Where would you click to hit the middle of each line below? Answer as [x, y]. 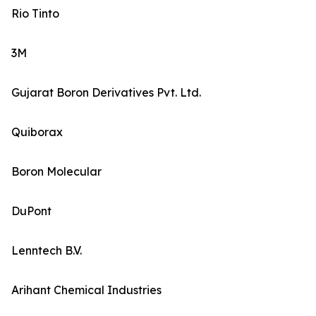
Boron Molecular [56, 172]
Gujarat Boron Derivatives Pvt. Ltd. [106, 93]
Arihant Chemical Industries [86, 290]
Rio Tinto [35, 14]
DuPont [31, 211]
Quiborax [37, 132]
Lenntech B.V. [47, 251]
